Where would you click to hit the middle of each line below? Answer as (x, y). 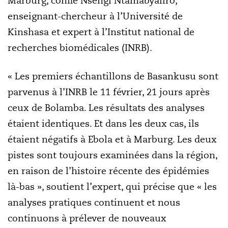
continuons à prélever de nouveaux (87, 218)
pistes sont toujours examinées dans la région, (112, 155)
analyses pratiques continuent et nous (94, 202)
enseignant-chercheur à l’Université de (95, 16)
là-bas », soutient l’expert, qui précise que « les (112, 187)
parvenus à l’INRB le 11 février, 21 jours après (109, 92)
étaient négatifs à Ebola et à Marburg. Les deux (112, 139)
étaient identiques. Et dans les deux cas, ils (103, 123)
